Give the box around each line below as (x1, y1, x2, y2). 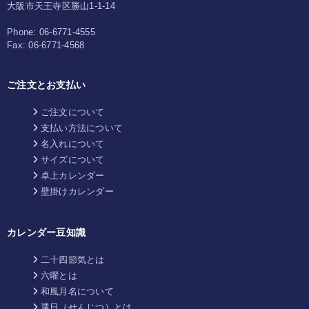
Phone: (7, 27, 37, 37)
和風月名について (40, 286, 114, 297)
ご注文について (40, 107, 105, 117)
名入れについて (40, 139, 105, 149)
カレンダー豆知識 (7, 227, 86, 238)
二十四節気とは (40, 255, 105, 265)
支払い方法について (40, 123, 123, 133)
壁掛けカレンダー (40, 186, 114, 197)
